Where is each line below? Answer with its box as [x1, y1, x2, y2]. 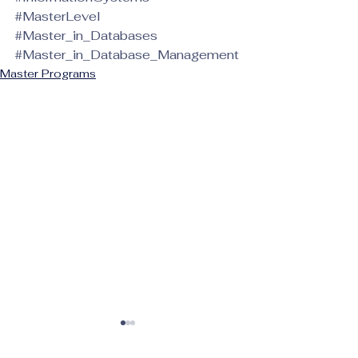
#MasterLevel [14, 8, 101, 26]
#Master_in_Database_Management [14, 46, 239, 64]
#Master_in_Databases [14, 27, 157, 45]
